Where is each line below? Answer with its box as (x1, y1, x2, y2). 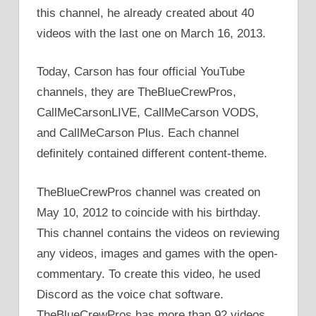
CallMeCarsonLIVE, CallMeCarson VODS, (37, 106, 259, 120)
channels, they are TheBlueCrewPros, (37, 85, 236, 99)
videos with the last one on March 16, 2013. (37, 26, 266, 40)
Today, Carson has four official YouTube (37, 65, 248, 79)
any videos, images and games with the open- (37, 246, 278, 260)
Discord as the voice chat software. (37, 287, 224, 301)
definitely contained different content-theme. (37, 147, 267, 161)
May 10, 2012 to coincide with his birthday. (37, 205, 261, 219)
